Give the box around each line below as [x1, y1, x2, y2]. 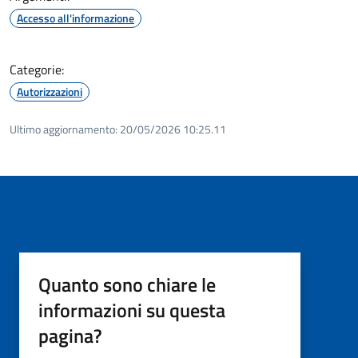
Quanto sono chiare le [38, 269, 216, 299]
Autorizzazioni [17, 82, 82, 100]
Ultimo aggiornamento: [10, 120, 117, 137]
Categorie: [10, 59, 64, 79]
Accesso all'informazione [17, 9, 134, 26]
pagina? [38, 320, 102, 350]
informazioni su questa [38, 295, 225, 324]
